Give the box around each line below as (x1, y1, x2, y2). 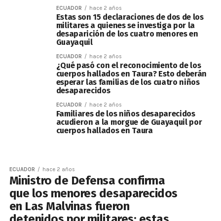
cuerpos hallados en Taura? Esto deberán (56, 69, 207, 78)
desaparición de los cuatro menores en (56, 29, 198, 38)
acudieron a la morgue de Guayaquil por (56, 117, 202, 127)
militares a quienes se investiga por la (56, 21, 195, 30)
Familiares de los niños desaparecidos (56, 109, 195, 118)
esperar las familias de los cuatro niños (56, 77, 200, 87)
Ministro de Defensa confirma (9, 174, 165, 187)
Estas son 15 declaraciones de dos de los (56, 12, 204, 22)
